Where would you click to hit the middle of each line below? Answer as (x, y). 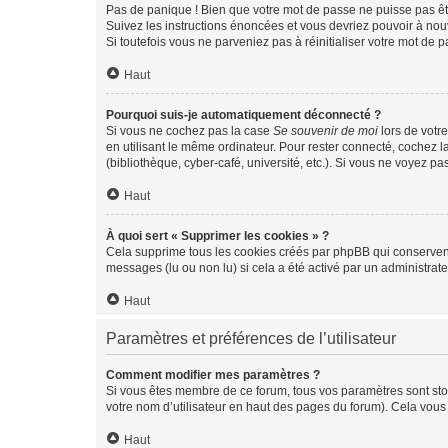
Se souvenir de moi (325, 131)
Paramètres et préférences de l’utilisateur (251, 338)
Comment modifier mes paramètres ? (213, 375)
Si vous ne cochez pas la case (189, 131)
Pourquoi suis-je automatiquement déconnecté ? (243, 115)
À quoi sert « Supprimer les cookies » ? (217, 236)
